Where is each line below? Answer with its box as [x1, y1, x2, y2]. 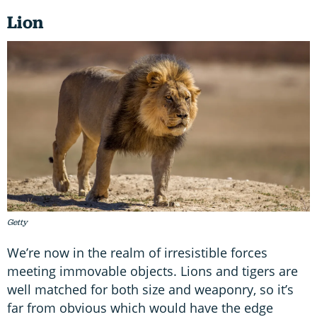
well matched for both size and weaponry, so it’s [7, 281, 294, 299]
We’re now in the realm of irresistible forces [7, 244, 267, 262]
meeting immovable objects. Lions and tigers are [7, 263, 298, 280]
